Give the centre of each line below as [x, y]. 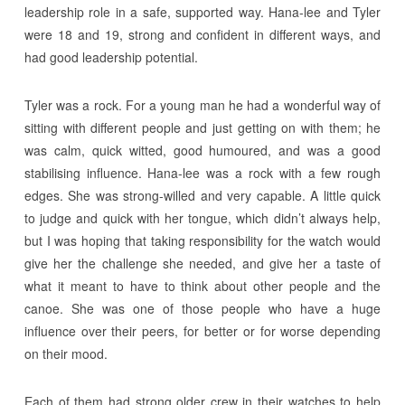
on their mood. [66, 353]
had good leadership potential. [111, 57]
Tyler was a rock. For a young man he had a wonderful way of [202, 104]
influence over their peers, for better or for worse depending [202, 330]
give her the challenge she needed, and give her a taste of [202, 263]
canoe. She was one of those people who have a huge [202, 308]
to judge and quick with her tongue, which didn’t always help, [202, 217]
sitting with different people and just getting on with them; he [202, 127]
